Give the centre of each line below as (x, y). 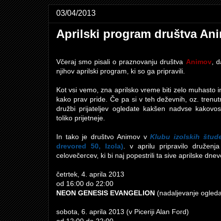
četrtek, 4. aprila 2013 (90, 174)
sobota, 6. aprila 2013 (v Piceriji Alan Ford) (123, 212)
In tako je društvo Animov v (103, 137)
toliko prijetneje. (81, 118)
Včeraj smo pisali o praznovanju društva (121, 62)
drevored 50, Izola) (90, 146)
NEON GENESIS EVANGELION (106, 193)
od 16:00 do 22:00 (85, 184)
